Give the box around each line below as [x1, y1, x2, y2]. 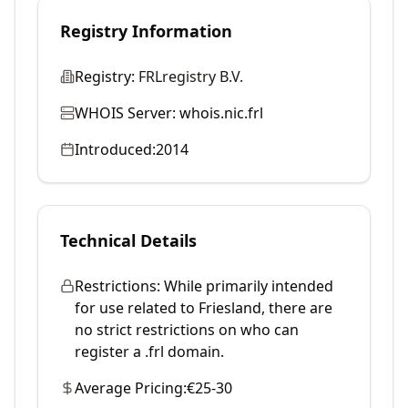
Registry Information [60, 20, 232, 42]
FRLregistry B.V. [138, 66, 243, 87]
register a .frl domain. [75, 342, 224, 362]
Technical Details [60, 229, 197, 251]
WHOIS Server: [75, 103, 176, 123]
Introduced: [75, 139, 156, 159]
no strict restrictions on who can [75, 320, 299, 340]
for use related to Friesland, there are [75, 298, 332, 318]
